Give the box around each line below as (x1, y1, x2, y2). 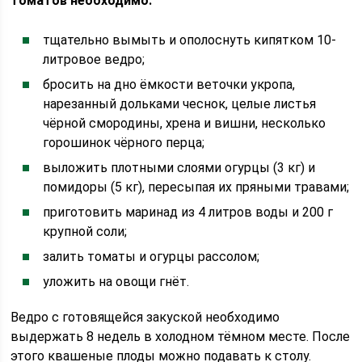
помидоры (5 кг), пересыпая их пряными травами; (43, 179, 350, 195)
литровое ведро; (43, 52, 145, 67)
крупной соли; (43, 224, 128, 239)
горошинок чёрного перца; (43, 135, 205, 150)
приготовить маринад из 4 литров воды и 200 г (43, 204, 334, 220)
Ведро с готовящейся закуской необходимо (11, 309, 280, 325)
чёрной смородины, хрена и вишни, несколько (43, 116, 326, 131)
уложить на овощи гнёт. (43, 274, 190, 289)
